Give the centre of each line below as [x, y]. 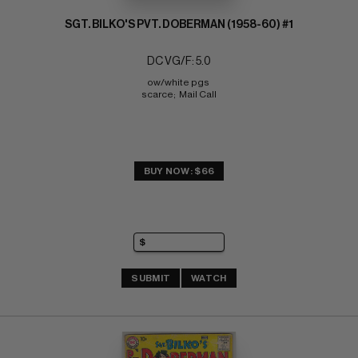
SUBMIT [151, 278]
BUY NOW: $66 [179, 171]
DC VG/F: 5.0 [179, 61]
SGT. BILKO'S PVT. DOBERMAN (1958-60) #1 [179, 24]
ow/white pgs [179, 82]
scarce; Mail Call [179, 94]
